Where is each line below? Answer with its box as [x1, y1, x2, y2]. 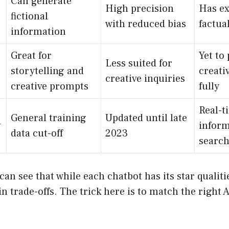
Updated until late [105, 111, 187, 125]
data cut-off [11, 126, 63, 140]
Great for [11, 49, 52, 62]
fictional [11, 9, 48, 23]
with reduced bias [105, 17, 186, 31]
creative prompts [11, 79, 88, 93]
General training [11, 111, 86, 125]
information [11, 25, 66, 38]
